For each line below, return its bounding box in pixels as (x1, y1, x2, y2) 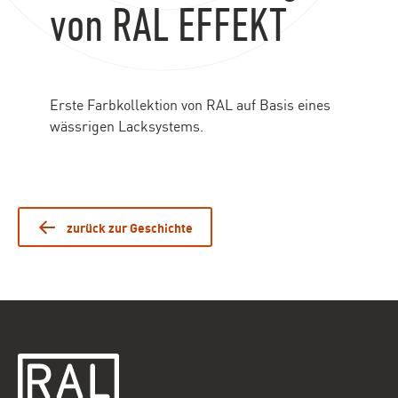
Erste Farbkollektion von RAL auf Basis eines (49, 94, 330, 114)
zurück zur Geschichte (67, 218, 193, 236)
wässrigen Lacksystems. (49, 115, 203, 135)
